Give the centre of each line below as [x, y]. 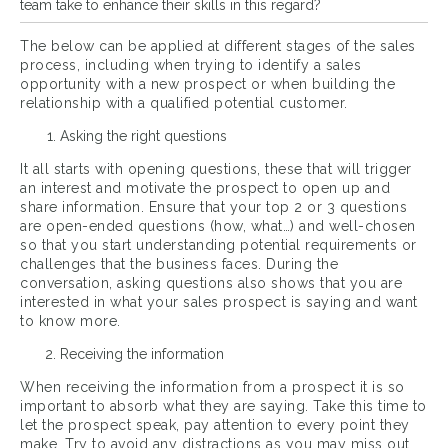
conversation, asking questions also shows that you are [211, 283]
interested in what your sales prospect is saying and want [219, 302]
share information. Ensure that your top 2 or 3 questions [213, 207]
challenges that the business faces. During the [179, 264]
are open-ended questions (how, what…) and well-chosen [218, 226]
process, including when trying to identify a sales [190, 65]
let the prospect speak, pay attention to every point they [215, 425]
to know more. [70, 321]
